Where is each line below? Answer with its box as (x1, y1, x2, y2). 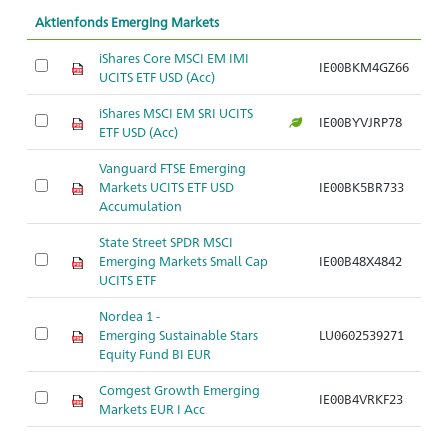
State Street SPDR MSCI (99, 233, 233, 250)
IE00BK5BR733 (319, 178, 404, 195)
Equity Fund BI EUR (99, 345, 211, 362)
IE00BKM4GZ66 (319, 58, 409, 75)
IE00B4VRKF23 (319, 390, 403, 407)
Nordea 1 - (99, 307, 160, 324)
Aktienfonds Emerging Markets (35, 13, 219, 30)
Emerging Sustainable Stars (99, 326, 258, 343)
